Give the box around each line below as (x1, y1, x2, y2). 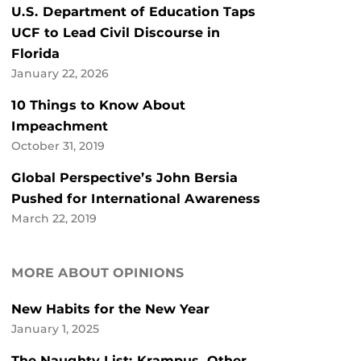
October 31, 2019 (11, 139, 105, 153)
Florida (11, 46, 60, 62)
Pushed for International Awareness (11, 191, 260, 207)
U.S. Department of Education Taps (11, 4, 255, 20)
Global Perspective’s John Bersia (11, 170, 238, 186)
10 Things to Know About (11, 98, 185, 114)
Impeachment (11, 118, 108, 135)
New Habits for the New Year (11, 301, 210, 317)
